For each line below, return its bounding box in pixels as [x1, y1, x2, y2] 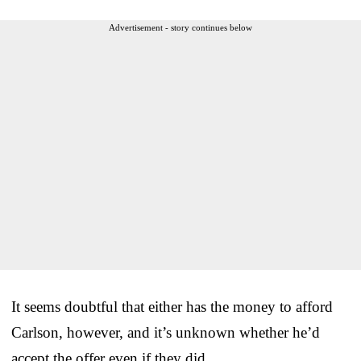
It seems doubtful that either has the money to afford [11, 297, 333, 315]
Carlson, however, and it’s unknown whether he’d [11, 323, 320, 341]
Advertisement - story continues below [109, 22, 252, 32]
